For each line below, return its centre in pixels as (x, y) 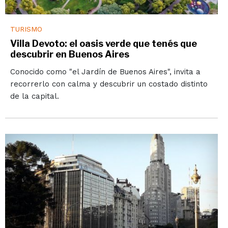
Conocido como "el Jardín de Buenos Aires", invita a (105, 72)
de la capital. (34, 96)
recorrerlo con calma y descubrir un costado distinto (109, 84)
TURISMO (26, 29)
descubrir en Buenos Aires (69, 54)
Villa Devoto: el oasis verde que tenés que (103, 44)
